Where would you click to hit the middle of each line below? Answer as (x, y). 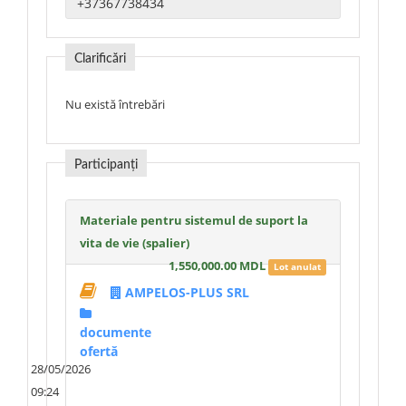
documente (116, 332)
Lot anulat (298, 267)
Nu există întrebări (115, 104)
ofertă (99, 351)
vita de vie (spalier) (135, 243)
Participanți (106, 165)
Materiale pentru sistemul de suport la (194, 220)
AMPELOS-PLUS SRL (187, 292)
